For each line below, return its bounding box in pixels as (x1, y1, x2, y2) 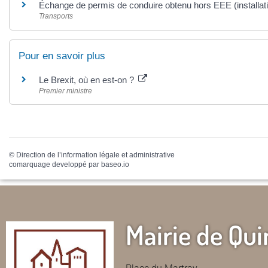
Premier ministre (39, 86, 92, 95)
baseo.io (101, 160, 129, 169)
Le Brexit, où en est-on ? (39, 74, 136, 85)
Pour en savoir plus (19, 50, 105, 62)
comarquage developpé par (9, 160, 101, 169)
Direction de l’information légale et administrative (16, 150, 175, 159)
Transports (39, 12, 73, 21)
